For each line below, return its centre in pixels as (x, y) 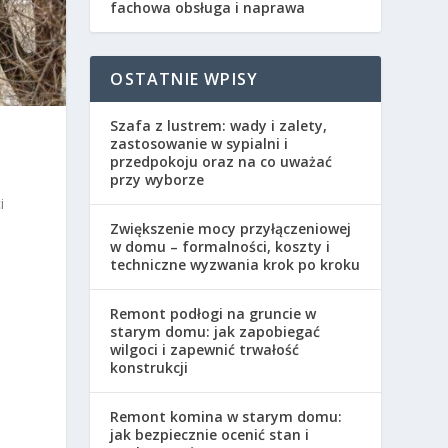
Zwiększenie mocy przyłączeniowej (231, 229)
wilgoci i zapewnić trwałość (205, 350)
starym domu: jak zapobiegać (215, 332)
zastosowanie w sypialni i (199, 144)
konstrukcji (149, 368)
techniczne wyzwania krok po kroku (235, 265)
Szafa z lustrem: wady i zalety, (219, 126)
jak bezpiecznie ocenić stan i (210, 435)
